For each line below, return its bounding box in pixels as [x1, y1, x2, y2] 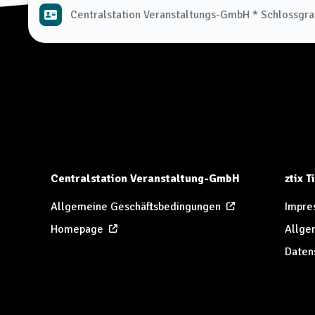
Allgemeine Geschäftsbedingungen [51, 200, 221, 214]
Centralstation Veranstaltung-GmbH [51, 172, 240, 186]
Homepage [51, 222, 103, 236]
